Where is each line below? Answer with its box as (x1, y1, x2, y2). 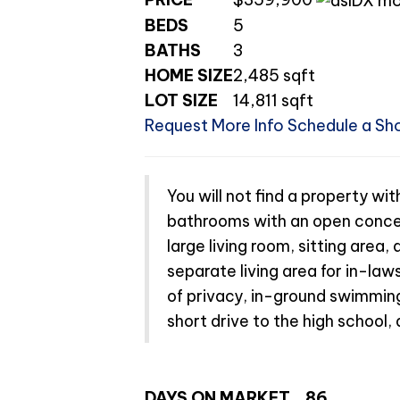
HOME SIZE (145, 65, 233, 87)
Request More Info (145, 115, 287, 137)
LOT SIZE (145, 90, 218, 112)
